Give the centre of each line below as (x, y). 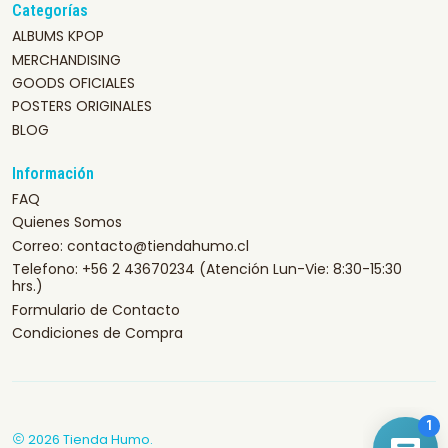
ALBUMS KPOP (58, 36)
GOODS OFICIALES (73, 82)
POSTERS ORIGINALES (82, 106)
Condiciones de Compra (97, 332)
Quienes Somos (67, 222)
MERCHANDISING (66, 59)
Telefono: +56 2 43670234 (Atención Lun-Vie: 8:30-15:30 (207, 269)
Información (53, 173)
